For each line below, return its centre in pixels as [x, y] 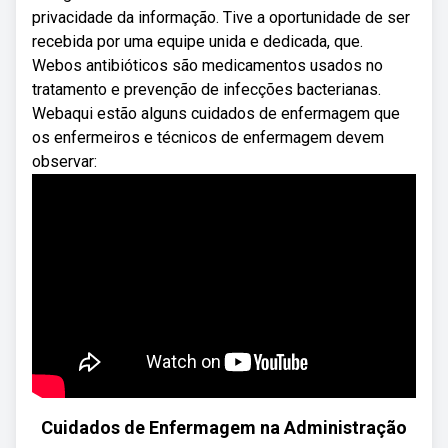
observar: [64, 161]
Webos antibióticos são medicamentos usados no [207, 65]
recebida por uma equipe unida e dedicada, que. [197, 41]
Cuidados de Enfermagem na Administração [224, 427]
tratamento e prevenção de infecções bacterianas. [206, 89]
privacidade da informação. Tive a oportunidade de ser [221, 17]
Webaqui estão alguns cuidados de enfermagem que [216, 113]
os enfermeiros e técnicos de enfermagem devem [208, 137]
